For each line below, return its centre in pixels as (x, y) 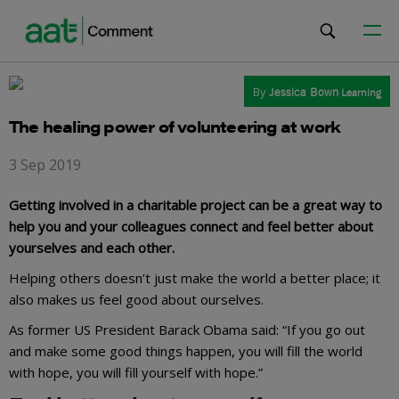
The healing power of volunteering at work (175, 126)
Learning (361, 93)
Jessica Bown (304, 92)
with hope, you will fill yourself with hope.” (138, 372)
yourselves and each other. (92, 248)
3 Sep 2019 (45, 165)
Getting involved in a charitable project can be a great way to (195, 205)
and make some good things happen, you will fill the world (186, 351)
